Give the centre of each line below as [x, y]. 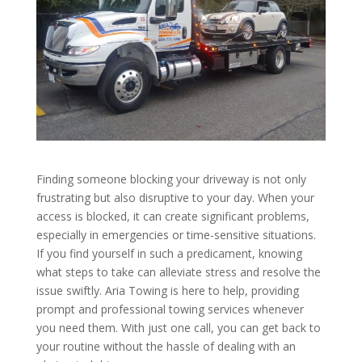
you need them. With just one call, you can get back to [178, 328]
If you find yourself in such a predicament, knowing [169, 254]
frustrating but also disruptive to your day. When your [175, 198]
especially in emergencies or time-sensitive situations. [176, 235]
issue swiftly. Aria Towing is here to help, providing [167, 291]
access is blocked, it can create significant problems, [173, 217]
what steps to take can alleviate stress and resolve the [178, 272]
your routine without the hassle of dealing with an [166, 347]
